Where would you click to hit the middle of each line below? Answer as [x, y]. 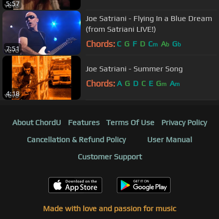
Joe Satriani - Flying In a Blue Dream [149, 18]
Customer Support [109, 157]
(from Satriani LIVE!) [121, 29]
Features [84, 123]
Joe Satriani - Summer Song [134, 68]
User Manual [170, 140]
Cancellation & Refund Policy [76, 140]
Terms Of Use [131, 123]
